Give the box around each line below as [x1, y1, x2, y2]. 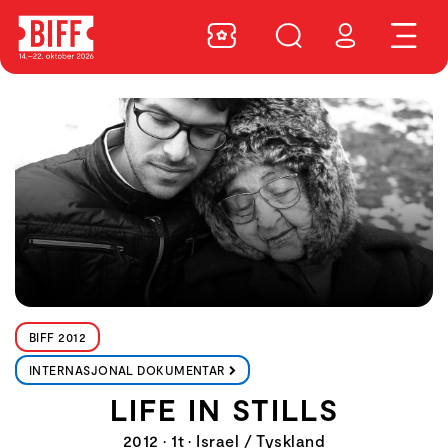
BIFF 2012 [29, 330, 87, 344]
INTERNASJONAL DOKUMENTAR [29, 363, 226, 377]
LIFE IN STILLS [109, 391, 339, 427]
